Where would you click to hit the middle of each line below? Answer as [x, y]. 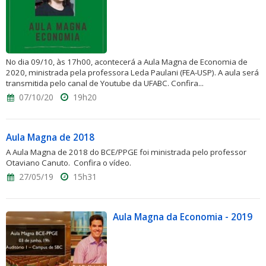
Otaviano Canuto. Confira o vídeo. [69, 163]
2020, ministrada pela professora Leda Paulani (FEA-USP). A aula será [132, 72]
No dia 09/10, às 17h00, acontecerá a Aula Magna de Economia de [127, 62]
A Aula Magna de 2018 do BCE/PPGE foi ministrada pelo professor [126, 152]
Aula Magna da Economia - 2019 [183, 217]
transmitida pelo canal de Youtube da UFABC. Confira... [105, 83]
